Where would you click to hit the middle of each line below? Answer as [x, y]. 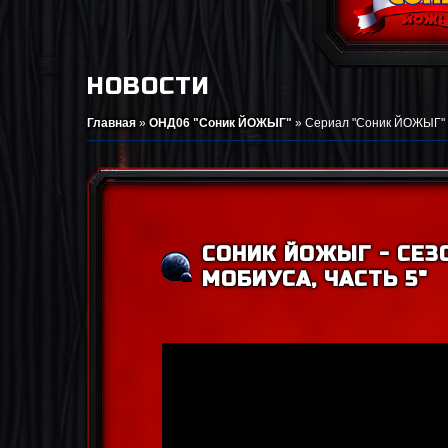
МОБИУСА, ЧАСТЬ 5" [315, 279]
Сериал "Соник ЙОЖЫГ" [375, 123]
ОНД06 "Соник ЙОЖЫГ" [220, 123]
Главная [111, 123]
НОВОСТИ [148, 86]
